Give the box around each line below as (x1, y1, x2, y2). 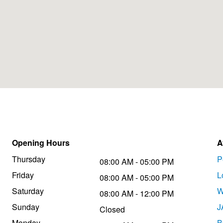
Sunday (12, 201, 39, 213)
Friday (12, 169, 34, 181)
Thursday (12, 153, 45, 165)
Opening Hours (12, 137, 70, 149)
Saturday (12, 185, 44, 197)
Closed (100, 204, 125, 216)
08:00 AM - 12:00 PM (100, 188, 174, 200)
